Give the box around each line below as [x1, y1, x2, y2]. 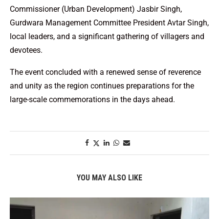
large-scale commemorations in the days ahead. [10, 94, 175, 104]
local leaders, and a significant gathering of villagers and [10, 31, 204, 41]
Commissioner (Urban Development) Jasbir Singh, [10, 4, 182, 14]
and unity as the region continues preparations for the [10, 81, 194, 90]
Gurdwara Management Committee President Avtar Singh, [10, 18, 209, 27]
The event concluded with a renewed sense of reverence [10, 67, 201, 77]
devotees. [10, 45, 43, 55]
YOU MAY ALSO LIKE [77, 173, 142, 182]
